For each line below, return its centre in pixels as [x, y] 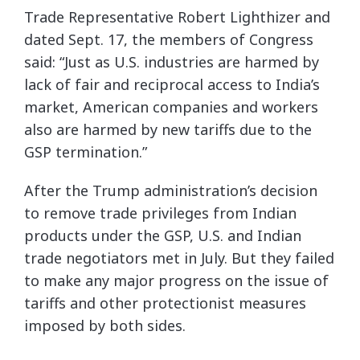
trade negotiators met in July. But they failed [179, 258]
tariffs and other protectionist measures [165, 303]
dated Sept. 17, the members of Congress [169, 39]
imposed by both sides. [105, 325]
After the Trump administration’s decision [171, 190]
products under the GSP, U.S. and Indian [163, 235]
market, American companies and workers [171, 107]
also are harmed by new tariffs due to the [168, 129]
